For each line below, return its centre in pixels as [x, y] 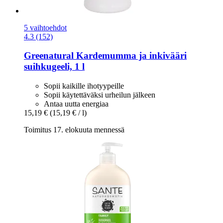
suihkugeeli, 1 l [54, 67]
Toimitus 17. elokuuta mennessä [74, 129]
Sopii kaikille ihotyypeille [84, 86]
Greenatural [49, 56]
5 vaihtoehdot [45, 27]
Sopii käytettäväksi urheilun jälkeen [100, 95]
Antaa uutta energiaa [76, 104]
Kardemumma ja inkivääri [130, 56]
